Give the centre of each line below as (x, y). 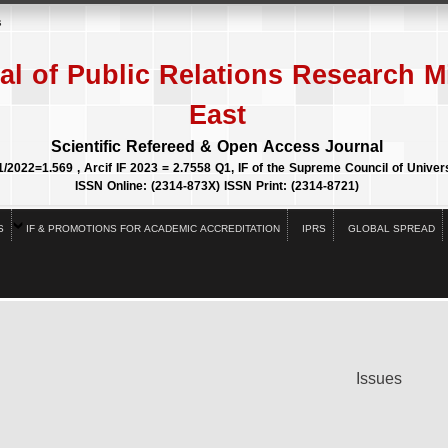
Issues (378, 378)
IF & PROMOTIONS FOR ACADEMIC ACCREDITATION (153, 228)
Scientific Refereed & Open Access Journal (217, 146)
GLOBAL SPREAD (391, 228)
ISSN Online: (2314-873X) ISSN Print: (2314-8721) (217, 186)
